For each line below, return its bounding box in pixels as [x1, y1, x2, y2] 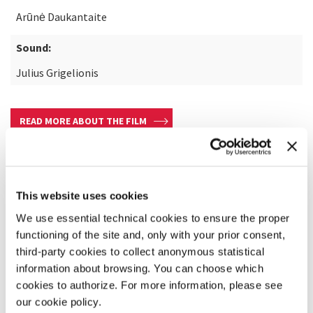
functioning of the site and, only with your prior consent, [16, 228, 285, 240]
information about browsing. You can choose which [16, 262, 263, 274]
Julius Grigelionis [16, 66, 99, 80]
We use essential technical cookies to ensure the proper [16, 212, 290, 224]
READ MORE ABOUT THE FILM [20, 115, 147, 127]
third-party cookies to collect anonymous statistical [16, 245, 264, 257]
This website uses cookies [16, 189, 149, 202]
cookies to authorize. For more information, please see [16, 279, 282, 291]
